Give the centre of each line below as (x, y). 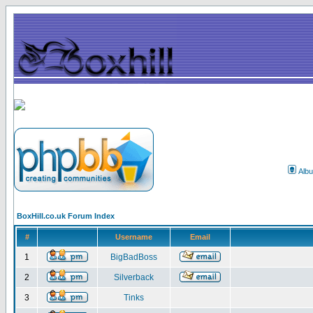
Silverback (134, 277)
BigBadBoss (134, 257)
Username (134, 237)
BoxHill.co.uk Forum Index (66, 216)
